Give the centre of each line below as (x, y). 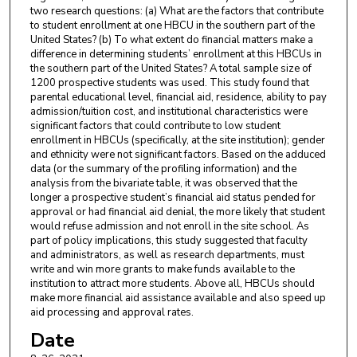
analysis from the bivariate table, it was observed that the (163, 184)
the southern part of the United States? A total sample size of (171, 69)
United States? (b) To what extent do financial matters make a (171, 40)
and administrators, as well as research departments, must (167, 255)
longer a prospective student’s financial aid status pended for (173, 198)
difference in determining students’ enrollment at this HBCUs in (176, 55)
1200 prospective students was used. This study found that (169, 83)
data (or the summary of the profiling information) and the (163, 169)
